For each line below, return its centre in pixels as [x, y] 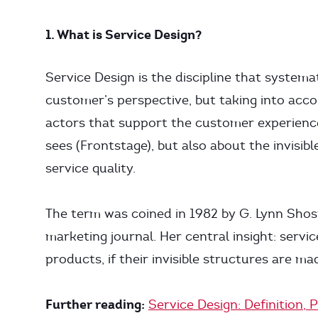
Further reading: [95, 304]
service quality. [91, 168]
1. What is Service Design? [124, 34]
